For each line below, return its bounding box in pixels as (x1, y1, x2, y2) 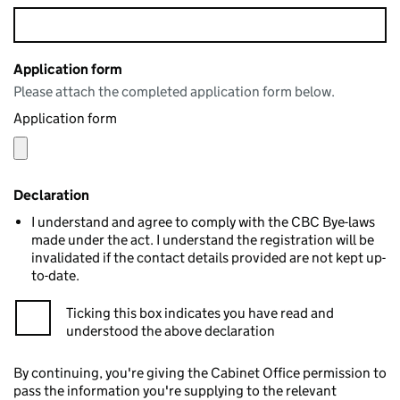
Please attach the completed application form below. (13, 83, 335, 100)
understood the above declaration (66, 322, 275, 339)
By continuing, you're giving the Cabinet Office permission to (13, 364, 387, 381)
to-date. (31, 267, 79, 284)
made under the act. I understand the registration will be (31, 231, 374, 248)
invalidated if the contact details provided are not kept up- (31, 249, 386, 266)
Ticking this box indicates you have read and (66, 304, 334, 321)
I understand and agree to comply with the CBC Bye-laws (31, 213, 375, 230)
